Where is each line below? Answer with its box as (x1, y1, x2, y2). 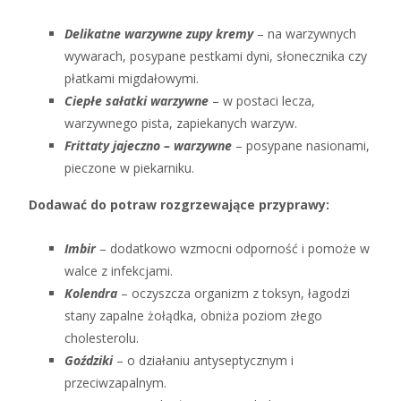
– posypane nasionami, (232, 137, 370, 154)
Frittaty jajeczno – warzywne (64, 137, 232, 154)
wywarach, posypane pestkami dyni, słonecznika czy (64, 47, 367, 64)
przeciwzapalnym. (64, 374, 166, 391)
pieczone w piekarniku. (64, 159, 194, 176)
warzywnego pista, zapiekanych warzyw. (64, 115, 297, 132)
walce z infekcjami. (64, 262, 173, 279)
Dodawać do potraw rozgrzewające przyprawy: (29, 196, 329, 213)
